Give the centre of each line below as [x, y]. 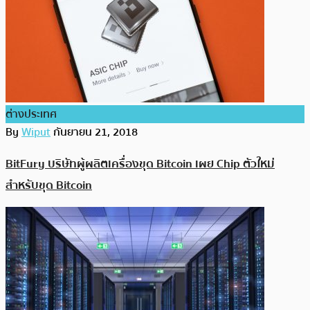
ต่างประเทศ [31, 114]
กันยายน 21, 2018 [95, 132]
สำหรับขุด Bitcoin [49, 185]
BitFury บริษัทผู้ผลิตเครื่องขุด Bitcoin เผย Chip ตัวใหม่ [140, 164]
